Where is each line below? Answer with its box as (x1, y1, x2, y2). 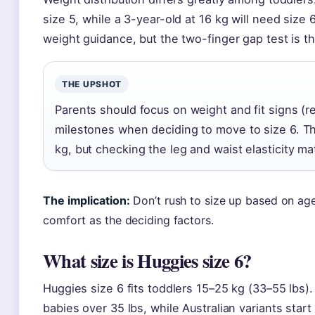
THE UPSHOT (62, 79, 122, 89)
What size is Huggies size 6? (43, 247, 252, 274)
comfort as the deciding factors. (43, 213, 214, 227)
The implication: (43, 193, 130, 207)
